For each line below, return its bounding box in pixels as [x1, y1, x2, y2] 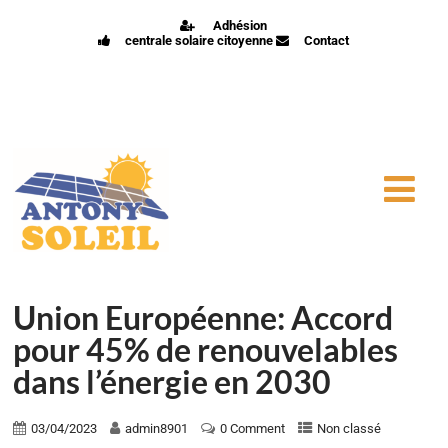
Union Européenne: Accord [13, 298, 394, 338]
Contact [304, 33, 350, 48]
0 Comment [220, 420, 286, 436]
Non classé [317, 420, 382, 436]
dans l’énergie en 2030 [13, 362, 332, 402]
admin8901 [125, 420, 189, 436]
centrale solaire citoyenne [125, 33, 274, 48]
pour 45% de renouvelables [13, 330, 399, 370]
